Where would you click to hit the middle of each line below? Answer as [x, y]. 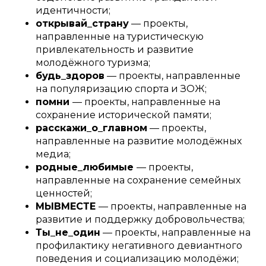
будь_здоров [70, 75]
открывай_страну [82, 23]
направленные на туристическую [120, 36]
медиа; [53, 154]
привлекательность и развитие [115, 49]
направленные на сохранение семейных [138, 180]
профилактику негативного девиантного [139, 245]
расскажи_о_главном [91, 128]
